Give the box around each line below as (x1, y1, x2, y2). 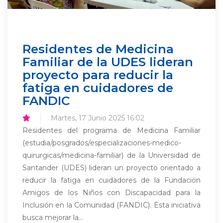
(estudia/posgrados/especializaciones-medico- (22, 138, 181, 147)
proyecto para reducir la (22, 67, 173, 82)
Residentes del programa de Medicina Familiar (22, 126, 201, 135)
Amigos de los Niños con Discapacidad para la (22, 188, 201, 197)
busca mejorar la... (22, 213, 83, 222)
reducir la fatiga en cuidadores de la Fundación (22, 176, 201, 185)
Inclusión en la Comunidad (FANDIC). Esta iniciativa (22, 201, 201, 210)
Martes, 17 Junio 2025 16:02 (51, 113, 144, 122)
